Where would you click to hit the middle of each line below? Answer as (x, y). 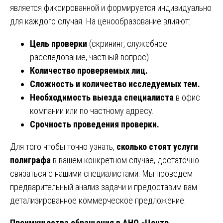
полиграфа (30, 160)
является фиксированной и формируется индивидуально (111, 7)
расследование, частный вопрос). (90, 57)
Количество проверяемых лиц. (89, 70)
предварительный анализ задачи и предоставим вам (104, 187)
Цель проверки (58, 43)
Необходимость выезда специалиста (102, 97)
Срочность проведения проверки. (95, 124)
